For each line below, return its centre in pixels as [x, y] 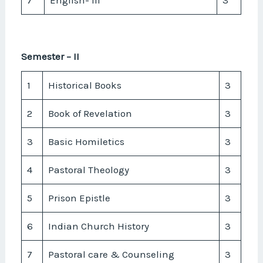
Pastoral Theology [88, 169]
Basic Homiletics [86, 141]
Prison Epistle [79, 198]
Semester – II [50, 56]
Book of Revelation [90, 113]
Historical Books [85, 85]
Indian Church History [98, 226]
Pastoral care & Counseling [111, 254]
